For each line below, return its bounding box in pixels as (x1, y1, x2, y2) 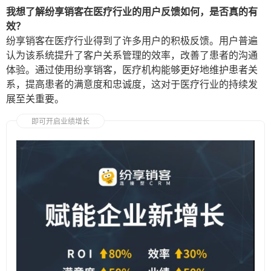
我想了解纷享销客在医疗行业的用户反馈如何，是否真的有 (6, 5, 258, 18)
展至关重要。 (6, 93, 64, 105)
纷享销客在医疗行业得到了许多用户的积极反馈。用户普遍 (6, 34, 258, 47)
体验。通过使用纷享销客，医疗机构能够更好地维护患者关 (6, 64, 258, 76)
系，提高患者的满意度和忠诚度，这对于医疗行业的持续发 (6, 78, 258, 91)
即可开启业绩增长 (31, 117, 90, 126)
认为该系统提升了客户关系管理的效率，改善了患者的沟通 (6, 49, 258, 62)
